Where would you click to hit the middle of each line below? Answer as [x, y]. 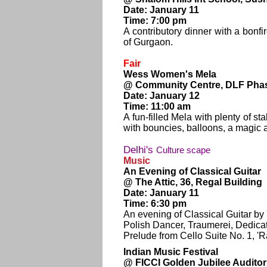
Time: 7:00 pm [155, 21]
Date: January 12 [162, 96]
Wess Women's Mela [170, 74]
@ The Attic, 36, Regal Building [193, 182]
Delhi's [140, 150]
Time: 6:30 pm [155, 204]
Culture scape [183, 150]
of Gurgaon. [148, 42]
